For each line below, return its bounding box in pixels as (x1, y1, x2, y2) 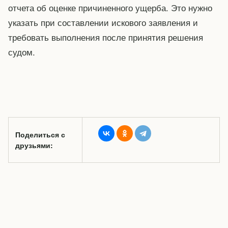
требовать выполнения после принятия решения (8, 31, 203, 44)
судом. (8, 45, 35, 59)
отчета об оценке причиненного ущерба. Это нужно (8, 1, 212, 14)
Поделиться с (15, 129, 65, 140)
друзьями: (15, 140, 53, 151)
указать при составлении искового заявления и (8, 16, 198, 29)
